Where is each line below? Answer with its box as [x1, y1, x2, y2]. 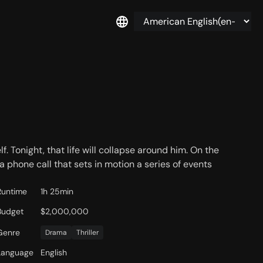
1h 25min [41, 186, 74, 197]
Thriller [76, 228, 99, 238]
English [41, 247, 68, 258]
